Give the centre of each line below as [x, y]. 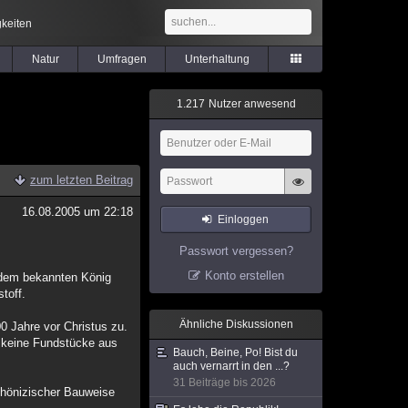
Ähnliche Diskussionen [236, 324]
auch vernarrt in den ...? [231, 366]
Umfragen [122, 59]
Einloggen [244, 219]
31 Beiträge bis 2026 [224, 382]
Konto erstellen [244, 275]
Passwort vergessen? [236, 251]
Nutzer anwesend [250, 104]
